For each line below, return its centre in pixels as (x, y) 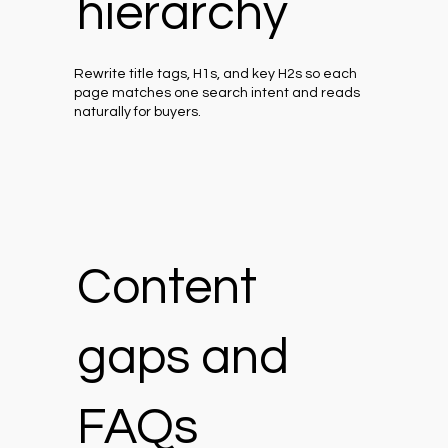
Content (166, 287)
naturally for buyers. (138, 112)
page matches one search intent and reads (217, 93)
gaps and (182, 357)
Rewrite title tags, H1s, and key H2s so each (216, 74)
